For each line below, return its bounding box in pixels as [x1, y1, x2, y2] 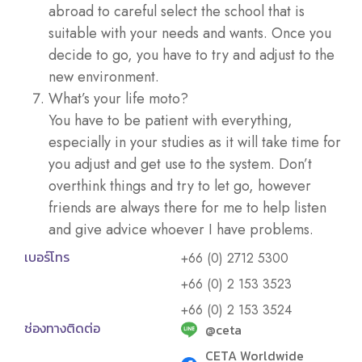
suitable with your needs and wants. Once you [48, 23, 331, 44]
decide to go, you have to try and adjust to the [48, 44, 335, 66]
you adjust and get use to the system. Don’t [48, 154, 312, 175]
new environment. [48, 66, 159, 88]
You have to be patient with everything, [48, 110, 293, 132]
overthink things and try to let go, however [48, 175, 311, 197]
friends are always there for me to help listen [48, 197, 326, 219]
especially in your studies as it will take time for [48, 132, 341, 154]
